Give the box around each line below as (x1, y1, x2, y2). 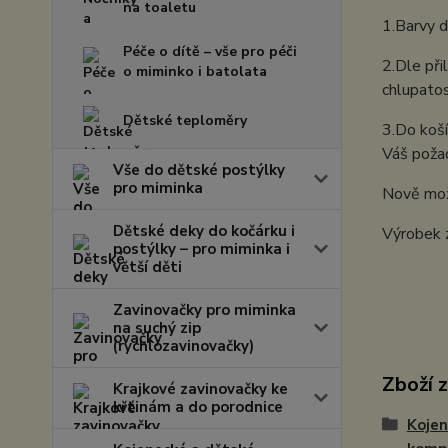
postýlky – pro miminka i (113, 239, 290, 259)
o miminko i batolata (123, 62, 267, 81)
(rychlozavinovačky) (113, 336, 254, 356)
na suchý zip (113, 318, 201, 338)
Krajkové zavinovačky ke (113, 379, 288, 399)
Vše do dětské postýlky (113, 160, 285, 180)
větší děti (113, 257, 182, 277)
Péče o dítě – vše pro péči (123, 42, 297, 61)
